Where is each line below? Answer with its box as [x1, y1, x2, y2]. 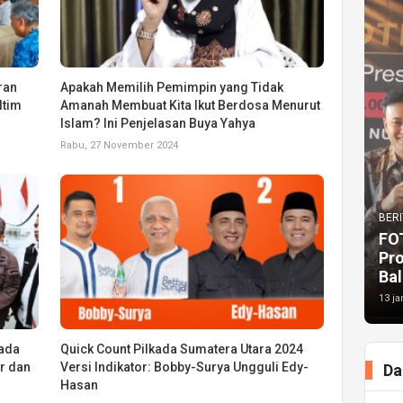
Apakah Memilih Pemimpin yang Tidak [60, 79, 284, 94]
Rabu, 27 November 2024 [60, 139, 179, 151]
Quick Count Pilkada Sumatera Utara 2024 [60, 341, 304, 356]
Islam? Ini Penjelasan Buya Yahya [60, 115, 256, 130]
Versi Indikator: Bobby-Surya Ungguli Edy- [60, 359, 309, 374]
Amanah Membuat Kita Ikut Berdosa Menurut [60, 97, 321, 112]
